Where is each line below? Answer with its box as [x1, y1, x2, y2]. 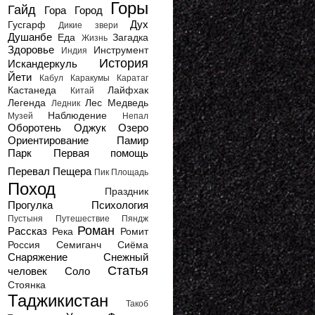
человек [8, 265, 47, 277]
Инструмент [94, 45, 148, 56]
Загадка [112, 32, 149, 43]
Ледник [51, 98, 80, 108]
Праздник [105, 186, 148, 197]
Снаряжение [8, 251, 67, 263]
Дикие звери [58, 20, 118, 30]
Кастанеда [8, 85, 56, 96]
